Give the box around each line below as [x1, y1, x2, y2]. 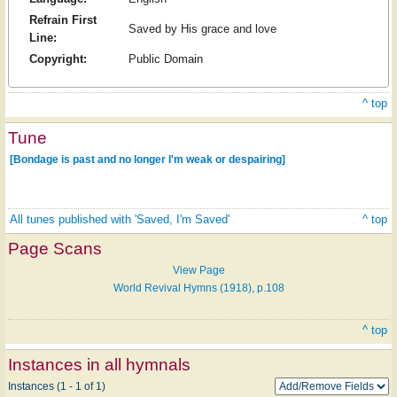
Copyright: [28, 52, 87, 66]
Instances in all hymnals [8, 355, 191, 375]
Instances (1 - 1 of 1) [8, 380, 105, 393]
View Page [172, 264, 225, 277]
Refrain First [28, 13, 97, 27]
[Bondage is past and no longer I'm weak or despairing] [9, 153, 285, 167]
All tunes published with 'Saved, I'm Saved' [10, 213, 230, 227]
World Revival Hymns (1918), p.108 [113, 282, 284, 295]
